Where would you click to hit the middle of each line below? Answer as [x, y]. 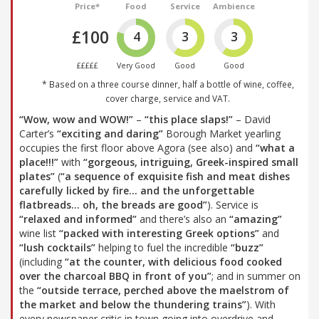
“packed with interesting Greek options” [159, 233]
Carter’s [38, 133]
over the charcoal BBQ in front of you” [115, 276]
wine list [39, 233]
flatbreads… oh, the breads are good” [113, 204]
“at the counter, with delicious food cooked [173, 261]
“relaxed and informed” [78, 219]
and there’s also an [183, 219]
